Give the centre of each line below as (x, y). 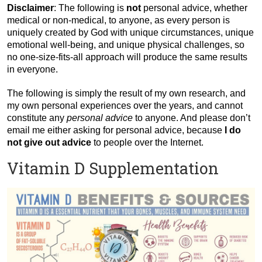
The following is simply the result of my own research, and (126, 93)
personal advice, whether (194, 8)
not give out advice (49, 142)
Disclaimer (30, 8)
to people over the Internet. (147, 142)
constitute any (37, 118)
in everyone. (32, 69)
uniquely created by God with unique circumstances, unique (130, 32)
